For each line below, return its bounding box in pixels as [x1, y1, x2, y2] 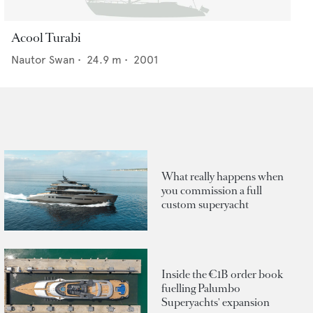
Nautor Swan [11, 53, 75, 67]
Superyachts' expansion [161, 295, 270, 310]
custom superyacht [161, 196, 249, 212]
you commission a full [161, 182, 262, 198]
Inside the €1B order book [161, 267, 283, 282]
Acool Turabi [11, 29, 81, 47]
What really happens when [161, 168, 284, 184]
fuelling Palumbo [161, 281, 240, 296]
